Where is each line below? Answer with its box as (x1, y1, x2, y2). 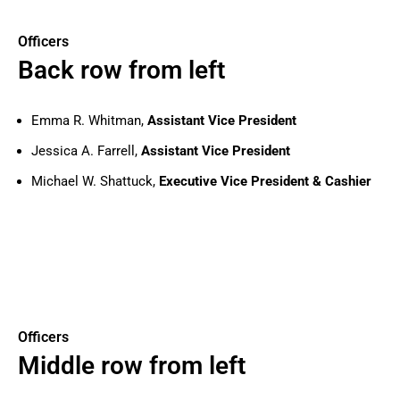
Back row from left (18, 54, 225, 85)
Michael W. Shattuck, (31, 172, 159, 189)
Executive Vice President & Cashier (159, 172, 371, 189)
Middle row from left (18, 350, 246, 380)
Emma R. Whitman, (31, 112, 147, 129)
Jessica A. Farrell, (31, 142, 141, 159)
